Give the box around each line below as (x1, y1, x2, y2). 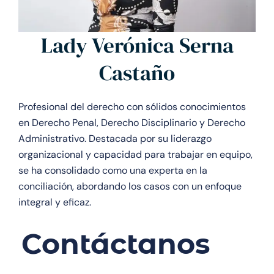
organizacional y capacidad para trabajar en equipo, (18, 147, 253, 161)
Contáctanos (21, 226, 210, 262)
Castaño (99, 57, 175, 87)
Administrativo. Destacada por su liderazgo (18, 131, 212, 145)
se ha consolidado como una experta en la (18, 163, 207, 177)
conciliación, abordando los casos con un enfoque (18, 179, 242, 193)
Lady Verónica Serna (40, 30, 234, 60)
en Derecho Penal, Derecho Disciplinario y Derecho (18, 116, 245, 129)
